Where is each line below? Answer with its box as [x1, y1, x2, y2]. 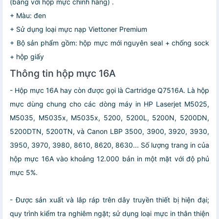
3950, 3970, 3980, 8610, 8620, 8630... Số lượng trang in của [10, 140, 209, 149]
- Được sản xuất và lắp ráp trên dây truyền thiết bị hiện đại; [10, 195, 209, 204]
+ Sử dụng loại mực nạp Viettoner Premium [10, 24, 147, 33]
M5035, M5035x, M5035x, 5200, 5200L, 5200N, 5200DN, [10, 113, 209, 122]
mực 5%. [10, 168, 38, 176]
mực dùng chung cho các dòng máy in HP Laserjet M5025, [10, 99, 209, 108]
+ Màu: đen [10, 11, 46, 20]
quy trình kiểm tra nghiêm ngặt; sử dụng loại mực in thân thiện [10, 209, 209, 218]
